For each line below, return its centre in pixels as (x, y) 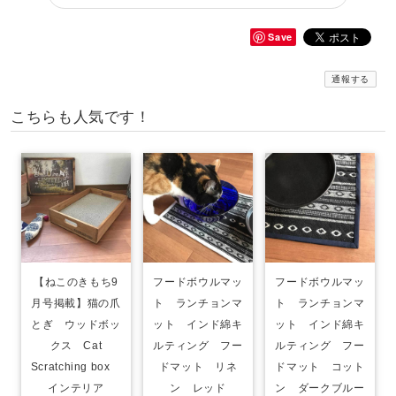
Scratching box (76, 366)
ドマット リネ (198, 366)
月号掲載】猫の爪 (76, 303)
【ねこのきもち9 (76, 282)
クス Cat (76, 345)
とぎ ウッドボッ (76, 324)
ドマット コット (320, 366)
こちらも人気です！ (81, 116)
